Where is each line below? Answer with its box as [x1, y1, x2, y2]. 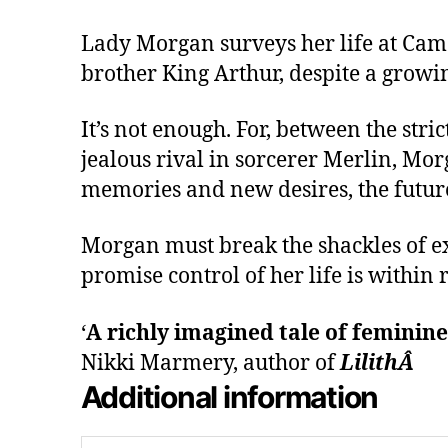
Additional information [80, 378, 379, 415]
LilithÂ [339, 349, 419, 377]
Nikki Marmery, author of [80, 349, 340, 377]
